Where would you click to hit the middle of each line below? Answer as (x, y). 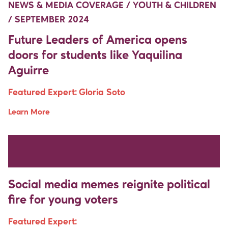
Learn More (29, 112)
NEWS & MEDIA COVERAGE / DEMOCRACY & (103, 150)
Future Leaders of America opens (98, 40)
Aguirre (28, 71)
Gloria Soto (102, 92)
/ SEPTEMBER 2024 (49, 20)
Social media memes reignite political (109, 185)
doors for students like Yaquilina (95, 56)
